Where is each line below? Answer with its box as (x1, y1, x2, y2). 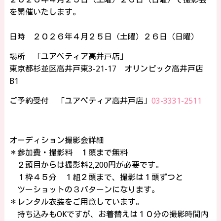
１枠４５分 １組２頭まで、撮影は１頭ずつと (9, 172, 183, 182)
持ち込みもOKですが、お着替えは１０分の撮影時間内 (9, 209, 209, 219)
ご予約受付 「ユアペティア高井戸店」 (9, 96, 151, 106)
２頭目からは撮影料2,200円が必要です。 (9, 160, 163, 170)
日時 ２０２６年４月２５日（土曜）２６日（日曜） (9, 32, 199, 41)
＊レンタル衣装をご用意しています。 (9, 197, 144, 207)
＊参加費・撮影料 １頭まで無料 (9, 147, 128, 157)
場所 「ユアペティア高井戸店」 (9, 51, 128, 61)
